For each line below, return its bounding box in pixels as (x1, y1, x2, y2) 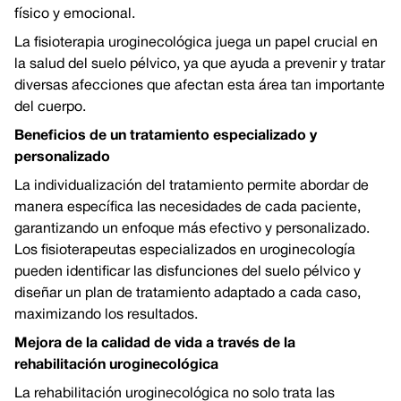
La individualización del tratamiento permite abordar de (14, 180, 369, 192)
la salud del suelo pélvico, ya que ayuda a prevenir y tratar (14, 58, 385, 71)
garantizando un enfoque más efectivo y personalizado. (14, 223, 370, 235)
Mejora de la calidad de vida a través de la (14, 337, 295, 350)
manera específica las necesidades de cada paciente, (14, 201, 361, 214)
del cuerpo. (14, 101, 86, 114)
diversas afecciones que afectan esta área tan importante (14, 80, 385, 92)
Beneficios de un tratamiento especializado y (14, 130, 317, 142)
